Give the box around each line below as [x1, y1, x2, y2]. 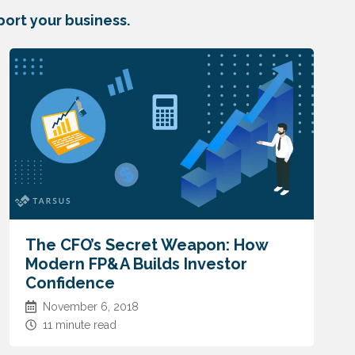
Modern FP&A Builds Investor [25, 254, 247, 274]
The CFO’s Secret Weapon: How [25, 235, 268, 255]
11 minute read [42, 319, 116, 332]
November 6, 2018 [42, 300, 139, 314]
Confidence [25, 273, 115, 293]
